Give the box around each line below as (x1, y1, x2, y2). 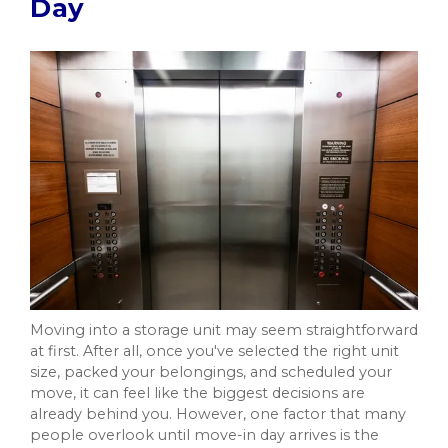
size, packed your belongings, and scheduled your (30, 362, 392, 381)
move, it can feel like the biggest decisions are (30, 383, 365, 402)
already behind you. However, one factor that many (30, 404, 406, 423)
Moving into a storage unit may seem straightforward (30, 320, 418, 339)
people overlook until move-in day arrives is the (30, 425, 379, 444)
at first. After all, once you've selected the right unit (30, 341, 399, 360)
